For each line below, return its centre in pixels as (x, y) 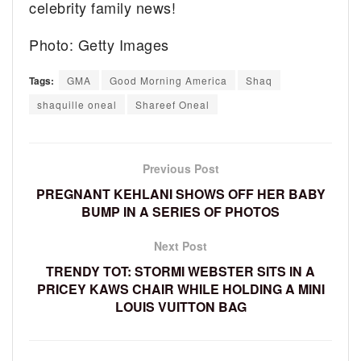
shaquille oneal (77, 105)
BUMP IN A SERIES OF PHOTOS (180, 212)
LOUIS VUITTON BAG (180, 307)
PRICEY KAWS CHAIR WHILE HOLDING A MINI (180, 289)
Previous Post (180, 169)
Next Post (180, 246)
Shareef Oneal (172, 105)
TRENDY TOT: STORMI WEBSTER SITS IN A (180, 272)
